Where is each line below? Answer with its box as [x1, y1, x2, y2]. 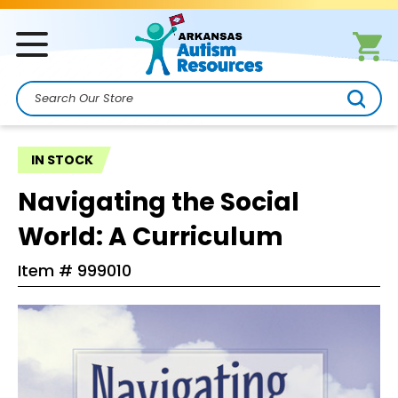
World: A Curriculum [18, 219, 283, 254]
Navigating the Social [18, 185, 299, 219]
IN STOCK [31, 151, 93, 169]
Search [18, 98, 61, 116]
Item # [18, 259, 77, 282]
